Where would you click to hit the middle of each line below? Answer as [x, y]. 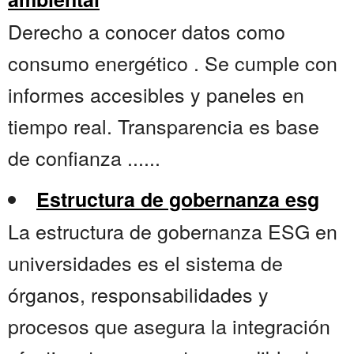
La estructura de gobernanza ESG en [173, 231]
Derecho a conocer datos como [147, 31]
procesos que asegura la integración [169, 326]
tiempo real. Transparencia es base [164, 126]
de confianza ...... [84, 158]
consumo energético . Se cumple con [173, 63]
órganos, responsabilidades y [138, 294]
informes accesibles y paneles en [156, 94]
